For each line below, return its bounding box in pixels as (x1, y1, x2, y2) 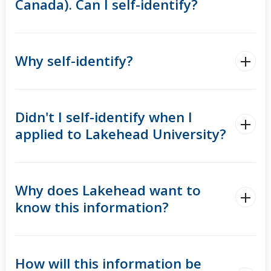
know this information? (15, 198, 169, 217)
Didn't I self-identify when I (15, 108, 192, 127)
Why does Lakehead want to (15, 181, 201, 200)
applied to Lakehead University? (15, 125, 226, 144)
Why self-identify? (15, 51, 133, 71)
